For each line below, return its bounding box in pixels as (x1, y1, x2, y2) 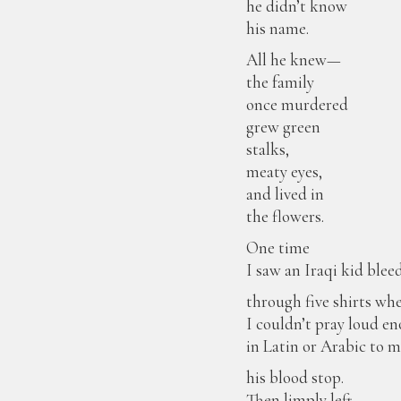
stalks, (246, 139, 290, 159)
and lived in (246, 183, 325, 204)
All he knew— (246, 49, 342, 70)
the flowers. (246, 206, 325, 226)
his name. (246, 18, 310, 38)
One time (246, 237, 311, 258)
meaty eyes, (246, 161, 323, 182)
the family (246, 72, 315, 92)
